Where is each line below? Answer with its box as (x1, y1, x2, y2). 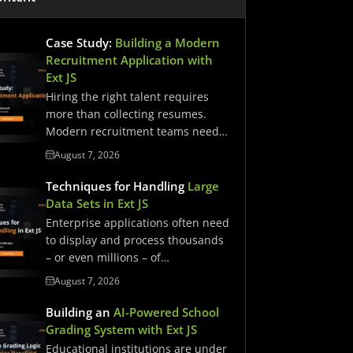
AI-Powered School (113, 304, 220, 320)
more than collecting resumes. (46, 106, 207, 121)
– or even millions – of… (46, 250, 170, 265)
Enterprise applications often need (46, 215, 230, 230)
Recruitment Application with (46, 52, 214, 68)
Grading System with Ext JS (46, 321, 198, 337)
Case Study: (46, 35, 116, 50)
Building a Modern (115, 35, 221, 50)
